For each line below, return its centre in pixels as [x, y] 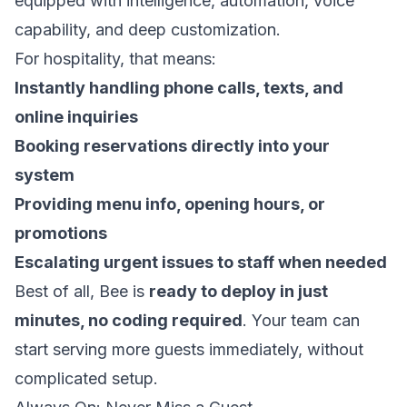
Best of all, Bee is [82, 291]
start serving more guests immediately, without [189, 349]
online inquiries [76, 117]
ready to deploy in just [238, 291]
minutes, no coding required [129, 320]
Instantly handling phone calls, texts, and [179, 88]
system [45, 175]
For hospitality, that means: [115, 59]
